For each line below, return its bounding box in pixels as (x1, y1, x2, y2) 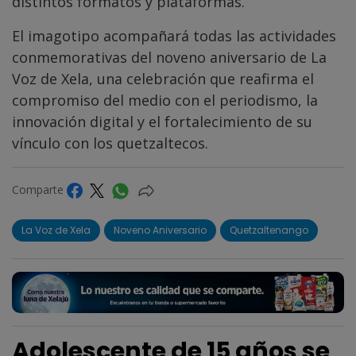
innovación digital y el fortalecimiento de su (12, 112, 312, 132)
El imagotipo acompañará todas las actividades (12, 26, 336, 46)
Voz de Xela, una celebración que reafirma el (12, 69, 314, 89)
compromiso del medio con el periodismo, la (12, 91, 318, 110)
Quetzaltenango (230, 223, 308, 238)
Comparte (12, 182, 67, 198)
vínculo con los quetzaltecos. (12, 133, 208, 153)
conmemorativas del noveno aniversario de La (12, 48, 327, 68)
